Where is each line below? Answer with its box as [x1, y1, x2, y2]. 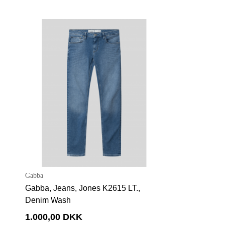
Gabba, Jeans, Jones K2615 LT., [25, 184, 140, 193]
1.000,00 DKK [25, 212, 82, 222]
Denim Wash [25, 196, 71, 205]
